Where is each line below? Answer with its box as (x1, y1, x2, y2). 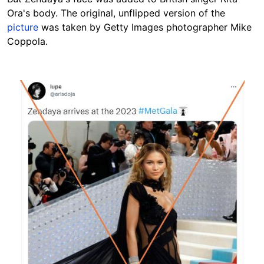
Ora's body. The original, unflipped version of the (7, 6, 225, 19)
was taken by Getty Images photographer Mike (38, 21, 252, 33)
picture (7, 21, 38, 33)
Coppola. (7, 35, 48, 47)
